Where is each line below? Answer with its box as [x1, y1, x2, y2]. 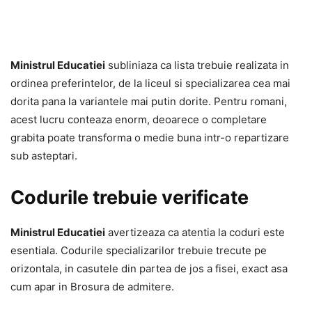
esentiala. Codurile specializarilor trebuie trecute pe [10, 244, 267, 257]
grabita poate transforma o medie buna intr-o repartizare [10, 131, 289, 144]
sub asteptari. [10, 149, 77, 162]
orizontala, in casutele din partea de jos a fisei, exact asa [10, 262, 288, 275]
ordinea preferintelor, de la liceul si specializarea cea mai [10, 77, 290, 90]
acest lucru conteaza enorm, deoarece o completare [10, 113, 267, 126]
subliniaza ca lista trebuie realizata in [105, 58, 289, 72]
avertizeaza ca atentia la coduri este [105, 226, 285, 239]
